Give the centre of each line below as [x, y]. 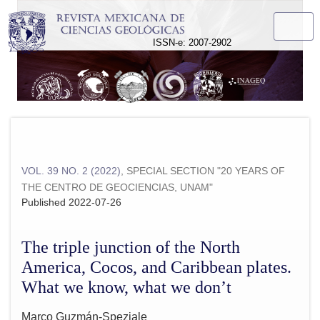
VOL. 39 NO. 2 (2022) [71, 170]
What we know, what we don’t [126, 287]
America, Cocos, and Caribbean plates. [156, 267]
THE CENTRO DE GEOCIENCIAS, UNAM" [117, 187]
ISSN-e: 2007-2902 [192, 42]
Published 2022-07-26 [71, 202]
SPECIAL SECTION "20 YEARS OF [206, 170]
